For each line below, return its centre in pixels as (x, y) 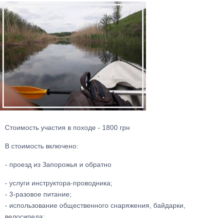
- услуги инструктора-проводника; (59, 183)
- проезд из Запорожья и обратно (58, 164)
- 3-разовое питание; (38, 194)
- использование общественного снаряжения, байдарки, (95, 205)
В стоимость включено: (42, 146)
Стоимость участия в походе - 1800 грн (67, 127)
